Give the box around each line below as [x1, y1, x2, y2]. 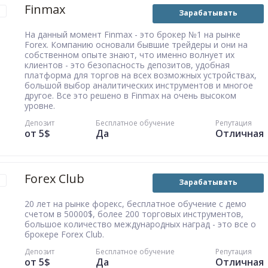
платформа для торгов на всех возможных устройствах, [25, 69, 257, 81]
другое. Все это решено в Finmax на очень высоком [25, 90, 236, 101]
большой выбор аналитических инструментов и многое [25, 80, 253, 91]
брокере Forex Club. [25, 229, 104, 240]
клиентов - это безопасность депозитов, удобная [25, 59, 230, 71]
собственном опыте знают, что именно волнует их [25, 49, 234, 60]
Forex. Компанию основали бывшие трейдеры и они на [25, 39, 248, 50]
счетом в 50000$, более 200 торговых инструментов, [25, 208, 243, 220]
